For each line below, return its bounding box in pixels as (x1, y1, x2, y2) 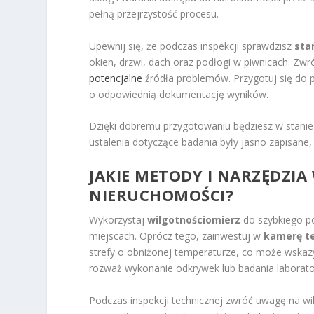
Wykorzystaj (89, 213, 148, 227)
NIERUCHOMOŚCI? (89, 184, 234, 206)
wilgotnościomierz (147, 213, 241, 227)
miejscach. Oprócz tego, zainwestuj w (89, 229, 264, 243)
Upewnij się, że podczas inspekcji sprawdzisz (89, 39, 295, 53)
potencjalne (89, 71, 143, 85)
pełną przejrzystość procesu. (89, 7, 219, 21)
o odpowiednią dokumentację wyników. (89, 87, 269, 101)
